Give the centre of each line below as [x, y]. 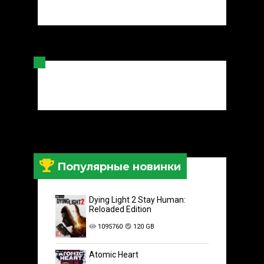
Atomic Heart [114, 255]
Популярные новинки [118, 166]
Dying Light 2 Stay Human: [138, 199]
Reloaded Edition [121, 209]
